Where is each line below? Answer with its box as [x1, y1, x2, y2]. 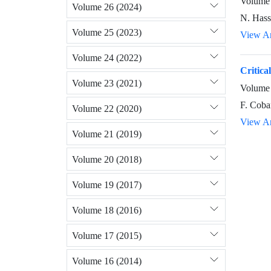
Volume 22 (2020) [72, 102, 142, 114]
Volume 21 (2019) [72, 128, 142, 140]
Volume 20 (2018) [72, 153, 142, 165]
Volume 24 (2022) [72, 51, 142, 64]
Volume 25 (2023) [72, 26, 142, 38]
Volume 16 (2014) [72, 255, 142, 267]
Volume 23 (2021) [72, 77, 142, 89]
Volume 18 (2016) [72, 204, 142, 216]
